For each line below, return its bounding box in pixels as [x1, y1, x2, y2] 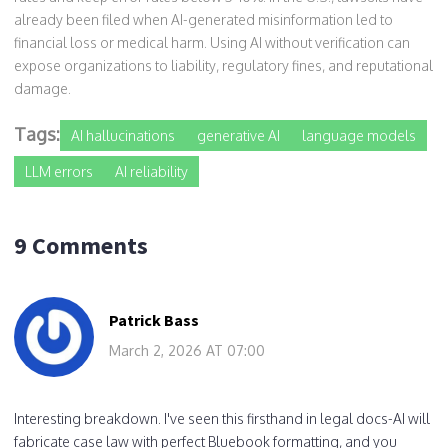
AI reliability [115, 162, 188, 180]
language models [302, 126, 416, 144]
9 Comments [14, 229, 148, 261]
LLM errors [25, 162, 93, 180]
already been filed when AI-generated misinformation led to [14, 10, 393, 28]
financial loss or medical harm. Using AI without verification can [14, 33, 410, 51]
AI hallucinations [71, 126, 175, 144]
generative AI [197, 126, 280, 144]
